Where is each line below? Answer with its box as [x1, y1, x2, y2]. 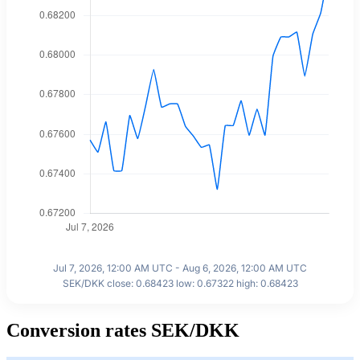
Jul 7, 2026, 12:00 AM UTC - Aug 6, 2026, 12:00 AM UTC [53, 261, 307, 274]
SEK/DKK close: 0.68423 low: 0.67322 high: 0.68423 [62, 276, 298, 289]
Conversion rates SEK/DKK [6, 319, 239, 341]
